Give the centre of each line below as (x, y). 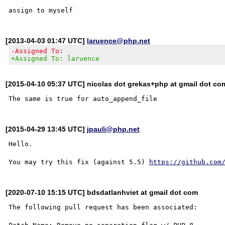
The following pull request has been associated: (103, 207)
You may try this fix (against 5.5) (79, 162)
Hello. (21, 144)
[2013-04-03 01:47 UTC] (46, 40)
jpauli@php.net (114, 129)
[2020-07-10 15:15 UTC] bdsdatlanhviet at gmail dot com (102, 192)
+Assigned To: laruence (55, 58)
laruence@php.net (119, 40)
